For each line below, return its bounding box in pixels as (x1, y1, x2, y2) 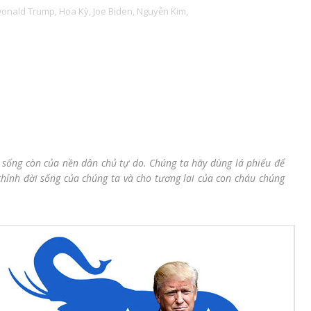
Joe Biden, (93, 5, 135, 17)
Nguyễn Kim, (137, 5, 189, 17)
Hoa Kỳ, (59, 5, 92, 17)
